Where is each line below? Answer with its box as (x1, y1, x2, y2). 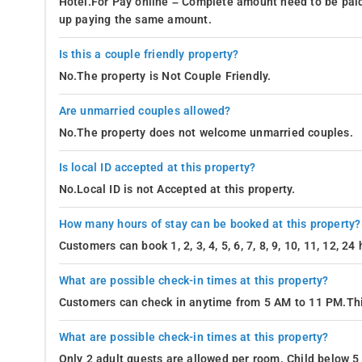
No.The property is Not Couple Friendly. (58, 69, 271, 83)
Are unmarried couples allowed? (58, 103, 231, 118)
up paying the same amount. (58, 12, 212, 27)
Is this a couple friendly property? (58, 47, 239, 61)
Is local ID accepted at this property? (58, 160, 256, 175)
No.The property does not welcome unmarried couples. (58, 125, 353, 140)
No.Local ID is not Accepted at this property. (58, 182, 296, 196)
